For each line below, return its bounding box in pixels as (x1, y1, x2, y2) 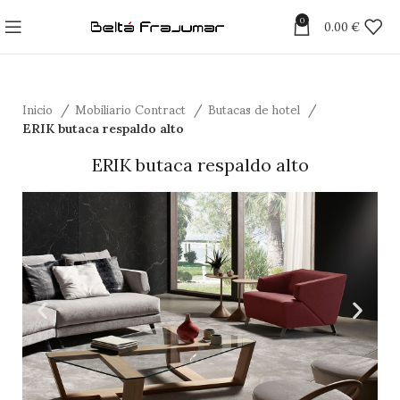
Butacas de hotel (208, 90, 304, 127)
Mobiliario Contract (75, 90, 189, 127)
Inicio (22, 90, 56, 127)
